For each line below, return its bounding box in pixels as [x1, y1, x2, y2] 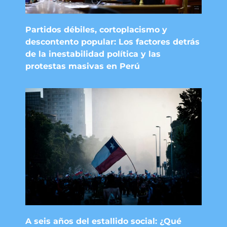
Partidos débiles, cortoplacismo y [25, 25, 167, 34]
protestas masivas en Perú [25, 61, 140, 71]
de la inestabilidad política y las [25, 49, 161, 59]
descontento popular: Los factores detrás [25, 37, 200, 47]
